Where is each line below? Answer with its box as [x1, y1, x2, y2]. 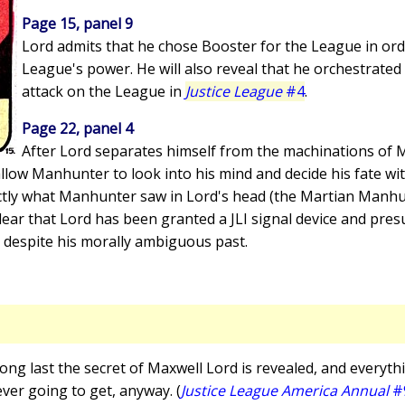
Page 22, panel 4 [22, 118, 133, 139]
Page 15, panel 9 [22, 14, 133, 34]
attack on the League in [22, 81, 185, 102]
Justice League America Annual [181, 381, 389, 401]
